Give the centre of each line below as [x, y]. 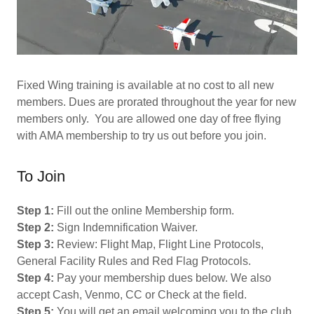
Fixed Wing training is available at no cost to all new [145, 85]
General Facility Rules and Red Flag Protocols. [134, 261]
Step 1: [35, 211]
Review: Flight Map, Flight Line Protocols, [159, 244]
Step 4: [35, 278]
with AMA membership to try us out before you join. [142, 136]
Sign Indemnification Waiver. [126, 227]
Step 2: [35, 227]
